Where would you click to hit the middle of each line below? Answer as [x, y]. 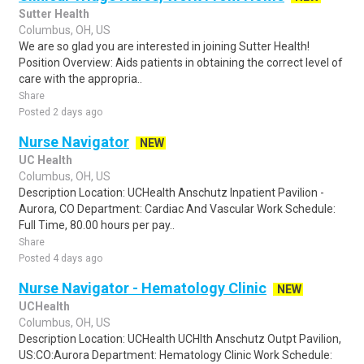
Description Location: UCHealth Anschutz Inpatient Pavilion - [171, 193]
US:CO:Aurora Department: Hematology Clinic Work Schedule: [175, 355]
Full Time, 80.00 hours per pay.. [97, 225]
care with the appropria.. [80, 79]
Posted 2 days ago [61, 112]
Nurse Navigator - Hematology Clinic [143, 288]
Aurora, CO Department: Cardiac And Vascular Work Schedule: [177, 209]
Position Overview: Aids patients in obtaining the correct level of [181, 63]
